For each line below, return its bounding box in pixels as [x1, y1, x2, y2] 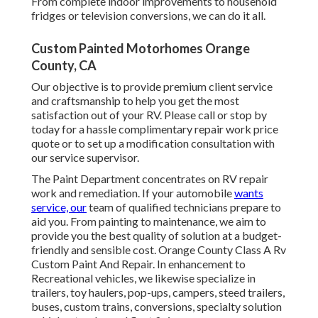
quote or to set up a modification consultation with [31, 136, 275, 150]
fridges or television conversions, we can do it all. [31, 9, 265, 23]
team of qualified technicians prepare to [87, 200, 281, 214]
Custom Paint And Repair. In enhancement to [31, 257, 246, 271]
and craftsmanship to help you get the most [31, 94, 239, 108]
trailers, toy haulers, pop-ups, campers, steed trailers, [31, 285, 285, 300]
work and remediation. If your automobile [31, 186, 234, 200]
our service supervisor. [31, 150, 139, 165]
